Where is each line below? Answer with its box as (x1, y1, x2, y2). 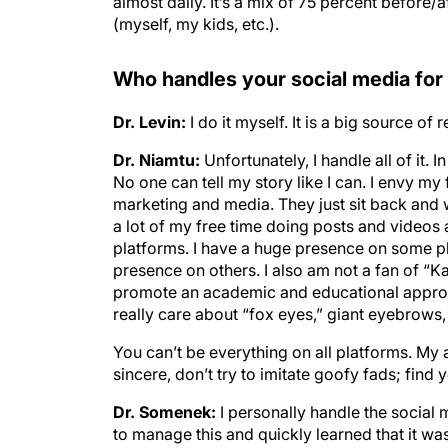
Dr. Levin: (113, 112, 186, 132)
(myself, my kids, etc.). (113, 14, 279, 34)
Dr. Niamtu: (113, 150, 200, 170)
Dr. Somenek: (113, 402, 216, 422)
